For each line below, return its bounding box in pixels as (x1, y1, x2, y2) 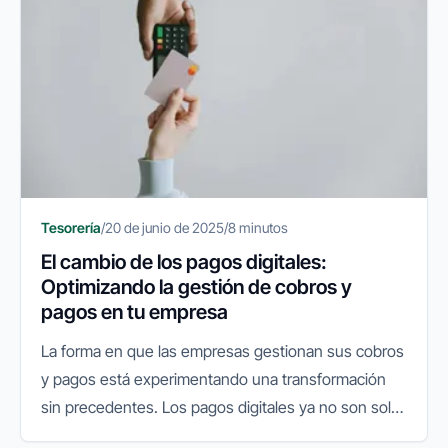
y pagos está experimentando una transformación (41, 369, 386, 390)
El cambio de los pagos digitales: (41, 250, 327, 275)
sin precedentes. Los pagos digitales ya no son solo (41, 397, 400, 418)
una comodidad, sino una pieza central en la (41, 425, 344, 446)
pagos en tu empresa (41, 300, 228, 325)
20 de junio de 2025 (105, 219, 224, 237)
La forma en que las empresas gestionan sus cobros (41, 341, 404, 362)
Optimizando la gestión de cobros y (41, 275, 352, 300)
